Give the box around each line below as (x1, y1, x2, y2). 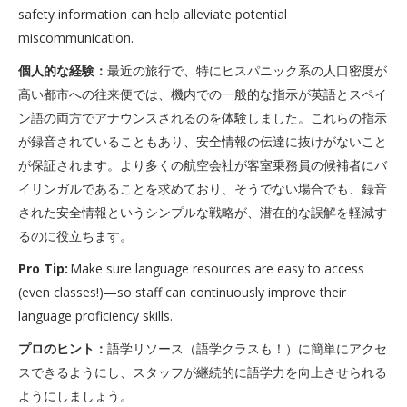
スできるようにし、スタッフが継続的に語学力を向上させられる (18, 363, 387, 381)
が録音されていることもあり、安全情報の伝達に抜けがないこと (18, 133, 387, 150)
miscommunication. (18, 29, 134, 46)
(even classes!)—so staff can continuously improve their (18, 283, 346, 301)
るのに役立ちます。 (18, 227, 133, 244)
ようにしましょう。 (18, 387, 133, 404)
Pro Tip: (18, 260, 68, 277)
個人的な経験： (18, 62, 107, 79)
